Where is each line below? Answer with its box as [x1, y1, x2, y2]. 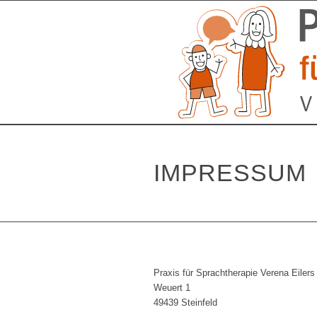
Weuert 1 [154, 282, 190, 294]
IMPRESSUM [154, 159, 306, 186]
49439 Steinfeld [154, 297, 217, 309]
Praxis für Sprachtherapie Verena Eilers [154, 267, 315, 279]
